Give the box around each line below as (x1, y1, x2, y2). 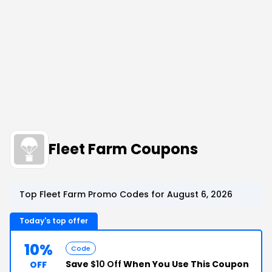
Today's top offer (19, 216, 88, 226)
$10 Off (90, 258, 121, 270)
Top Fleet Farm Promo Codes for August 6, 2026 (19, 188, 233, 200)
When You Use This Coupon (121, 258, 249, 270)
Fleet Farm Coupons (49, 139, 198, 159)
